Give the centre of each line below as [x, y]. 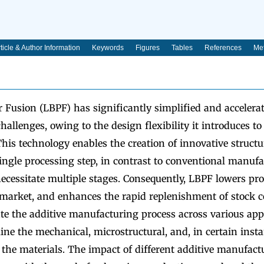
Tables [182, 48]
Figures [147, 48]
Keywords [108, 48]
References [223, 48]
